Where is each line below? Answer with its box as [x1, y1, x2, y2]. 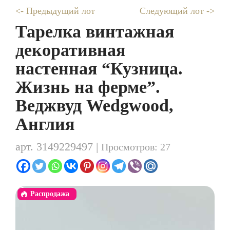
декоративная [15, 41, 125, 60]
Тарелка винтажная [15, 22, 174, 41]
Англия [15, 114, 74, 133]
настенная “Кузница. [15, 59, 183, 78]
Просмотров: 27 [101, 141, 170, 152]
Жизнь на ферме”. [15, 78, 160, 97]
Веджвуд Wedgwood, [15, 96, 174, 115]
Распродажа [30, 190, 69, 198]
